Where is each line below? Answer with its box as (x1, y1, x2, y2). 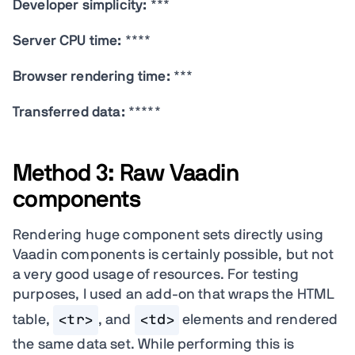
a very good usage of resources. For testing (13, 268, 299, 282)
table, (13, 313, 54, 327)
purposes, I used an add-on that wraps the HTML (13, 288, 335, 302)
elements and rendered (178, 313, 338, 327)
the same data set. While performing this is (13, 338, 294, 352)
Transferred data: (13, 105, 128, 120)
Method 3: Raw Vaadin (13, 162, 239, 185)
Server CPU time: (13, 34, 122, 48)
